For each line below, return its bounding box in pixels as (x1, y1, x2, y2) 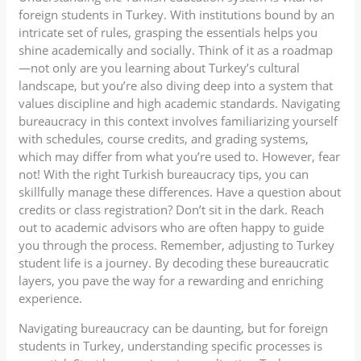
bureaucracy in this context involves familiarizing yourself (19, 112, 338, 129)
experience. (19, 289, 83, 306)
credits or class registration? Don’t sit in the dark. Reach (19, 201, 325, 218)
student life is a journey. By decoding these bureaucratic (19, 254, 330, 271)
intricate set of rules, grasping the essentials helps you (19, 23, 318, 40)
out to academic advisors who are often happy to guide (19, 218, 325, 235)
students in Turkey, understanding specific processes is (19, 337, 323, 354)
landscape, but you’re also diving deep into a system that (19, 77, 334, 93)
